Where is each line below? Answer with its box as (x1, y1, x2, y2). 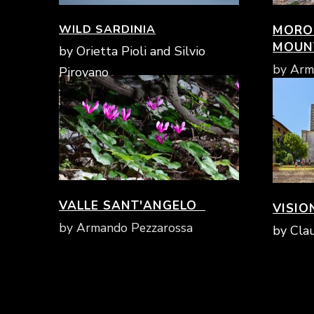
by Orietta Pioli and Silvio (59, 43, 205, 60)
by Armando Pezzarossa (59, 219, 193, 237)
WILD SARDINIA (59, 22, 156, 37)
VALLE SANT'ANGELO (59, 197, 205, 214)
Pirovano (59, 64, 109, 81)
